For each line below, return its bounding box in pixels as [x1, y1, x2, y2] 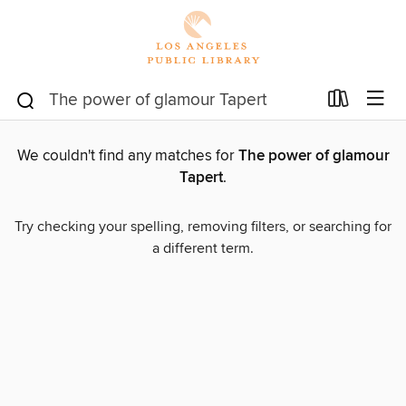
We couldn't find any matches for [16, 146, 238, 167]
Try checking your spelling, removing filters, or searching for [14, 217, 391, 237]
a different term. [152, 239, 254, 258]
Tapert [179, 168, 223, 188]
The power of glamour [237, 146, 390, 167]
